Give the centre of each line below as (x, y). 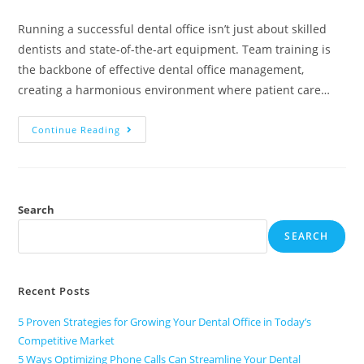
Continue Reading (76, 129)
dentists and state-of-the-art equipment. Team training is (175, 49)
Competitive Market (67, 340)
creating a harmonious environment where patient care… (174, 89)
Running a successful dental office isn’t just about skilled (173, 28)
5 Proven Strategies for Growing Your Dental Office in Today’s (165, 321)
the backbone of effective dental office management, (161, 69)
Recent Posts (54, 290)
